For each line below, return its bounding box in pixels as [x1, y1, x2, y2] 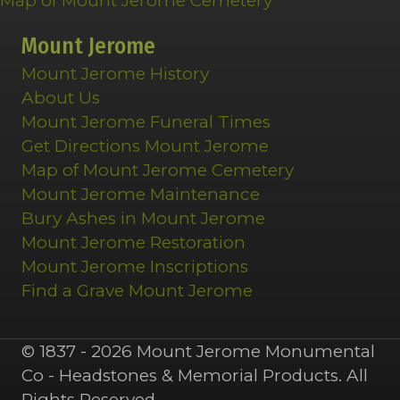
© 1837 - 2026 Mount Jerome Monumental [21, 341, 375, 362]
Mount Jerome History [21, 63, 209, 85]
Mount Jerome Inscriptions [21, 256, 248, 278]
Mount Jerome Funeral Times [21, 112, 271, 133]
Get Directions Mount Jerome [21, 136, 269, 157]
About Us [21, 87, 100, 109]
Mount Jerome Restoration [21, 232, 246, 254]
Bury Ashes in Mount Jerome [21, 208, 265, 229]
